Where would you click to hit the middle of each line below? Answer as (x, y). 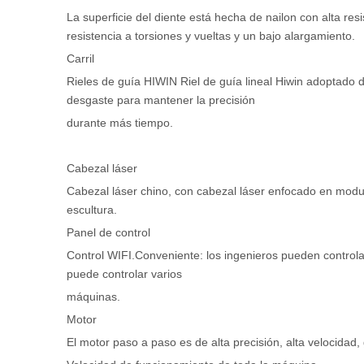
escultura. (92, 210)
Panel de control (108, 232)
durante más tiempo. (120, 123)
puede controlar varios (124, 274)
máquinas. (93, 297)
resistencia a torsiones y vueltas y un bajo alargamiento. (211, 36)
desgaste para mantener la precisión (161, 100)
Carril (80, 58)
